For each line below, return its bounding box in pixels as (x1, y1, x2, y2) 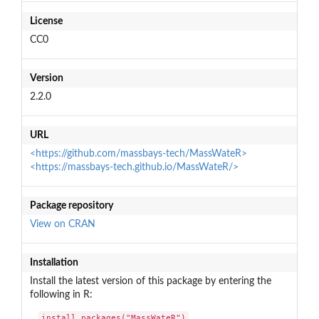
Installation (29, 257, 78, 268)
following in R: (29, 289, 93, 300)
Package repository (29, 200, 113, 211)
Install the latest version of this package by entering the (29, 276, 271, 286)
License (29, 16, 63, 26)
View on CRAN (29, 219, 95, 229)
